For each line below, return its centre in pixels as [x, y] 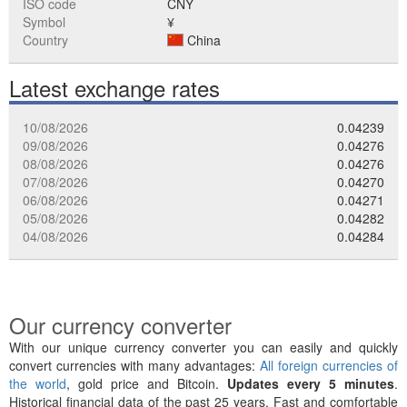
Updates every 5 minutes [311, 383]
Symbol [44, 22]
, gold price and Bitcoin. [147, 383]
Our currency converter [120, 325]
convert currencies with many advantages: [134, 365]
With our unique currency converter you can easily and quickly [203, 347]
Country [45, 40]
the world [38, 383]
